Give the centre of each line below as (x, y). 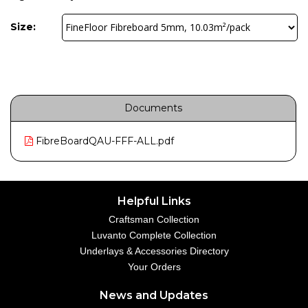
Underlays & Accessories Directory (154, 251)
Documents (153, 108)
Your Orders (154, 267)
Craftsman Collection (154, 219)
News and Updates (154, 295)
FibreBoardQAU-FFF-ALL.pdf (103, 141)
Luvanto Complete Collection (154, 235)
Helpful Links (154, 201)
